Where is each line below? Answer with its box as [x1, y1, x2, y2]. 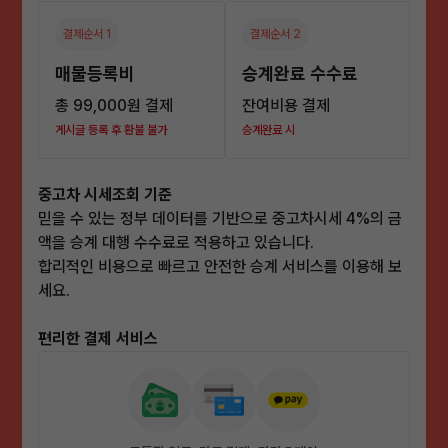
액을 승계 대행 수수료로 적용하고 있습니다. [38, 232, 315, 252]
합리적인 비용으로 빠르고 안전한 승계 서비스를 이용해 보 [38, 256, 403, 276]
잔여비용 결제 [242, 95, 330, 115]
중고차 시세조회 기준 [38, 184, 173, 204]
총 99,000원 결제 [55, 95, 174, 115]
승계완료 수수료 [242, 62, 358, 84]
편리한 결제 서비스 [38, 328, 159, 348]
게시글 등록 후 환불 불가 [55, 122, 168, 137]
